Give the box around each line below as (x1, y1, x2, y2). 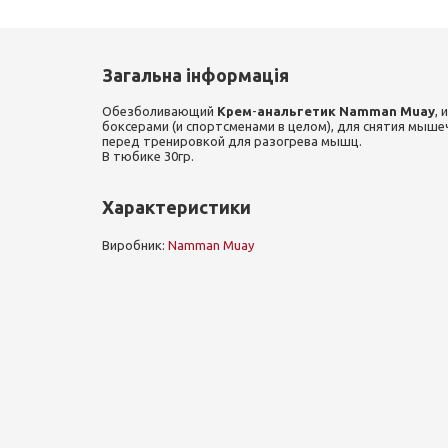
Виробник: (102, 238, 168, 252)
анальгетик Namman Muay (257, 104, 435, 118)
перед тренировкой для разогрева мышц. (102, 134, 362, 148)
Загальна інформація (102, 65, 289, 85)
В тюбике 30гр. (102, 149, 194, 163)
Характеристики (102, 197, 251, 217)
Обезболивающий (102, 104, 217, 118)
